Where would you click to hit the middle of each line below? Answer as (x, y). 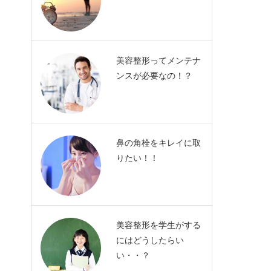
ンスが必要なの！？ (154, 76)
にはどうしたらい (150, 240)
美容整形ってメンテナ (158, 60)
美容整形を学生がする (158, 225)
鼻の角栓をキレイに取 (158, 143)
